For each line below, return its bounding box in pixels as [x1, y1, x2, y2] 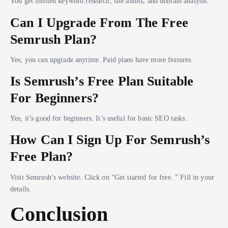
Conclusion [10, 203, 108, 225]
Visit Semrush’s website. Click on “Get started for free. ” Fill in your [10, 173, 214, 181]
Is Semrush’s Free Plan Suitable [10, 73, 194, 89]
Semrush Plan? [10, 31, 97, 47]
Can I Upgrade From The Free [10, 14, 188, 30]
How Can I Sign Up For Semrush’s [10, 132, 210, 148]
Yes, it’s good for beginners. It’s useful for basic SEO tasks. [10, 114, 187, 123]
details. [10, 184, 32, 193]
